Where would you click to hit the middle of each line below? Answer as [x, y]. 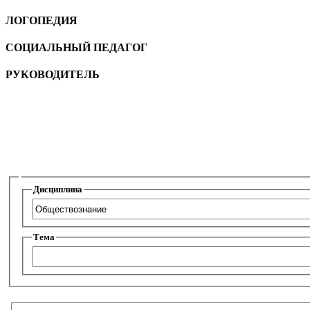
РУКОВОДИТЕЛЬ [53, 75]
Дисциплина [58, 189]
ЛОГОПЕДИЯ [42, 20]
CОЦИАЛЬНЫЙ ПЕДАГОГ [76, 47]
